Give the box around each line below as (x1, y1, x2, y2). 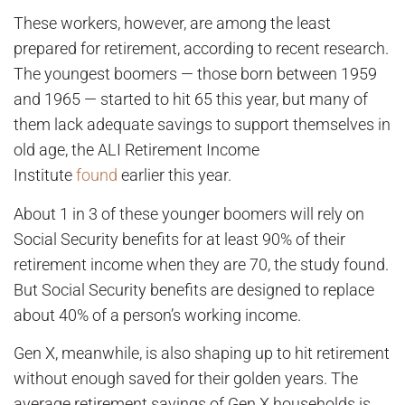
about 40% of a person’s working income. (14, 305, 301, 325)
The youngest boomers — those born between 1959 (14, 64, 377, 84)
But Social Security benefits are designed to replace (14, 279, 374, 299)
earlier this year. (118, 165, 231, 185)
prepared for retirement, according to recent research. (14, 39, 389, 59)
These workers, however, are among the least (14, 14, 331, 33)
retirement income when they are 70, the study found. (14, 254, 389, 274)
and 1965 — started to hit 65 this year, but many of (14, 89, 368, 109)
